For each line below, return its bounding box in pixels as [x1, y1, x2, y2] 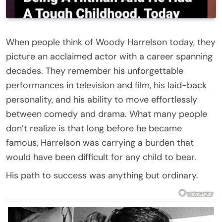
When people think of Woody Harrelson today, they [6, 36, 216, 48]
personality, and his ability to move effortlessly [6, 93, 197, 106]
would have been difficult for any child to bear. [6, 151, 196, 163]
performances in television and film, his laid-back [6, 79, 207, 91]
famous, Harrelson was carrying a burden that [6, 136, 194, 149]
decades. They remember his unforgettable [6, 64, 183, 77]
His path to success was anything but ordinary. [6, 169, 198, 181]
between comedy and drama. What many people [6, 108, 207, 120]
